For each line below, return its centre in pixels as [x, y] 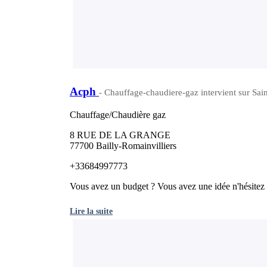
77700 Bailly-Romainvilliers [123, 145]
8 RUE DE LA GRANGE [120, 135]
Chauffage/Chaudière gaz [118, 114]
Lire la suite [91, 211]
